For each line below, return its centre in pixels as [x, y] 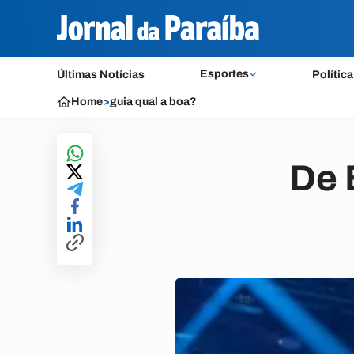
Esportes [224, 74]
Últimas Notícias [101, 75]
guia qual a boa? [153, 102]
